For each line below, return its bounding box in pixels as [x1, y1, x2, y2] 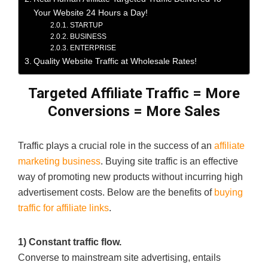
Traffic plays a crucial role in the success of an [18, 140, 214, 151]
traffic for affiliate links [18, 202, 109, 213]
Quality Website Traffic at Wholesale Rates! [33, 56, 197, 66]
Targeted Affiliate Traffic [28, 84, 189, 102]
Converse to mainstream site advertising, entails [18, 252, 221, 263]
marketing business [18, 156, 100, 166]
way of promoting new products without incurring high [18, 171, 243, 182]
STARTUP [69, 20, 103, 29]
